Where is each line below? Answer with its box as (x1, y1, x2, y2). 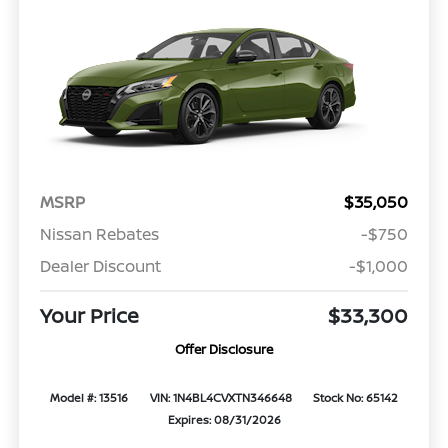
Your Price (39, 301, 139, 329)
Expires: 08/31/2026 (167, 411, 281, 427)
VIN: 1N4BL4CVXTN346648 (149, 389, 292, 405)
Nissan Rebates (39, 222, 159, 245)
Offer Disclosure (175, 339, 273, 358)
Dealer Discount (39, 254, 161, 277)
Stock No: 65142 (312, 389, 398, 405)
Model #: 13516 (50, 389, 129, 405)
